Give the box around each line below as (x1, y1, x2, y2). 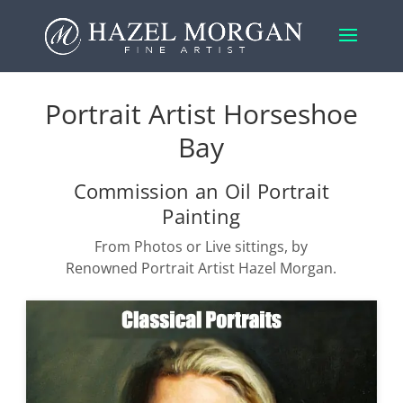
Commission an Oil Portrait (73, 177, 330, 204)
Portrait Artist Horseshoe (44, 95, 358, 132)
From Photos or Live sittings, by (94, 237, 309, 256)
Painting (162, 202, 241, 229)
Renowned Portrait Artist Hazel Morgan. (66, 258, 337, 278)
